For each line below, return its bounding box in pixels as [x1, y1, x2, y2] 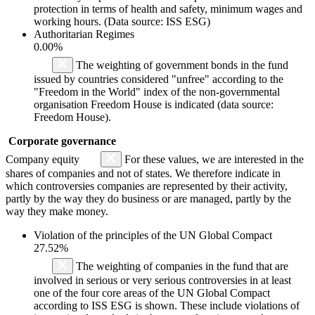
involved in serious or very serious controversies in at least [34, 274, 291, 286]
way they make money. [6, 205, 108, 217]
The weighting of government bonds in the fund [73, 58, 288, 71]
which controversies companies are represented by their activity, [6, 179, 288, 192]
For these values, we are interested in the [122, 153, 304, 165]
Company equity [6, 153, 82, 165]
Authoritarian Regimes [34, 27, 134, 40]
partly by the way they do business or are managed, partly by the [6, 192, 291, 205]
